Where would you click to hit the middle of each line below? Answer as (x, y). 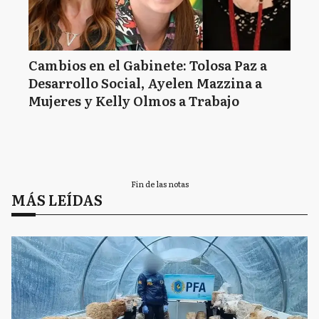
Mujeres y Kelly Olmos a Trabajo (134, 101)
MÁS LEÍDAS (57, 199)
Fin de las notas (159, 184)
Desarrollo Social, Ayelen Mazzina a (145, 83)
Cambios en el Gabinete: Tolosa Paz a (148, 65)
